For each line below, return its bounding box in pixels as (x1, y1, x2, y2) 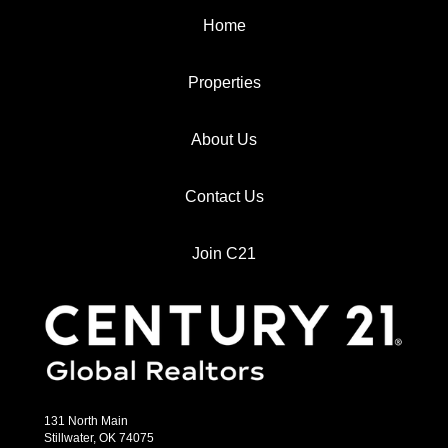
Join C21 (192, 245, 256, 262)
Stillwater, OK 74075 (44, 431, 154, 446)
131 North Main (44, 414, 128, 429)
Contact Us (184, 188, 264, 205)
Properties (187, 74, 261, 91)
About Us (191, 131, 257, 148)
